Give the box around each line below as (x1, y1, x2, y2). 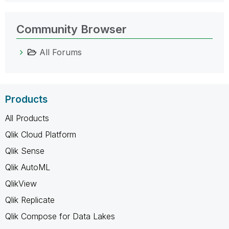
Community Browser (16, 22, 127, 36)
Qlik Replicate (5, 195, 55, 205)
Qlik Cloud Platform (5, 129, 76, 140)
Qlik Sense (5, 146, 44, 156)
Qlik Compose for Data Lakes (5, 211, 115, 222)
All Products (5, 113, 49, 124)
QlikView (5, 178, 37, 189)
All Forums (39, 47, 82, 58)
